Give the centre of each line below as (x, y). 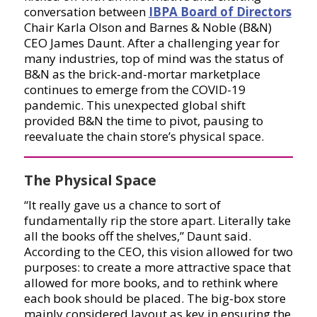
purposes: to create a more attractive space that (157, 267)
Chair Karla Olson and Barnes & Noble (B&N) (148, 28)
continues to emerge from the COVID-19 (134, 90)
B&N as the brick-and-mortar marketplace (142, 74)
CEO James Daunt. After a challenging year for (151, 43)
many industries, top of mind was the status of (154, 59)
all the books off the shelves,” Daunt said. (137, 236)
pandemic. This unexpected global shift (134, 105)
